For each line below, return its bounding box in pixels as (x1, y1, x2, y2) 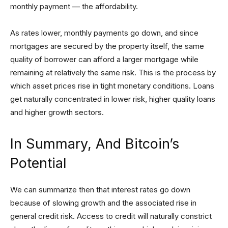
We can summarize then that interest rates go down (10, 185, 190, 194)
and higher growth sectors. (10, 107, 104, 117)
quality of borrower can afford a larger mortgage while (10, 54, 198, 64)
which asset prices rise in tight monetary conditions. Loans (10, 81, 214, 91)
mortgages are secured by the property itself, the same (10, 41, 204, 51)
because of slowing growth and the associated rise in (10, 198, 196, 208)
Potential (10, 155, 67, 172)
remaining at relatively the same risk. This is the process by (10, 68, 216, 77)
